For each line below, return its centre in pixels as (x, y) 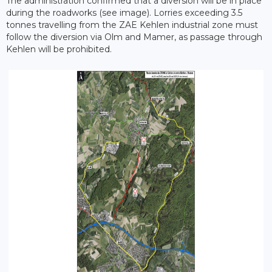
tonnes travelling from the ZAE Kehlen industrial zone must (132, 25)
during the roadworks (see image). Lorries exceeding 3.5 (124, 13)
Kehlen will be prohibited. (59, 49)
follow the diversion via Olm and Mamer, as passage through (134, 37)
